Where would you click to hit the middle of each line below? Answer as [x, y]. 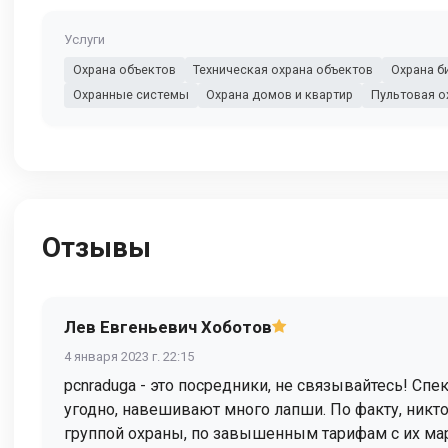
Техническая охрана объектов [283, 69]
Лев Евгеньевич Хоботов [168, 326]
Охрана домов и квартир [280, 95]
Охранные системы [130, 95]
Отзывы [96, 247]
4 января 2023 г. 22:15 [129, 356]
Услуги [84, 40]
